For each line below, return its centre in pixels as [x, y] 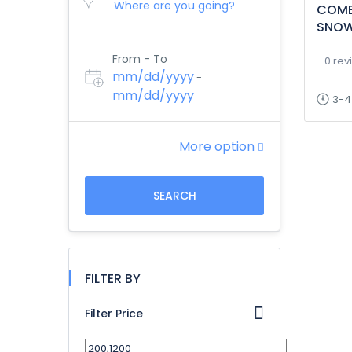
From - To [140, 59]
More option [218, 147]
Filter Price [114, 313]
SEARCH [174, 196]
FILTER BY [113, 279]
